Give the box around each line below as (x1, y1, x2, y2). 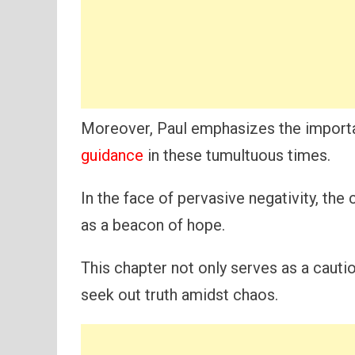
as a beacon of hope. (81, 215, 225, 235)
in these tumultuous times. (143, 145, 330, 165)
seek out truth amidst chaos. (81, 284, 278, 304)
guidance (81, 145, 143, 165)
